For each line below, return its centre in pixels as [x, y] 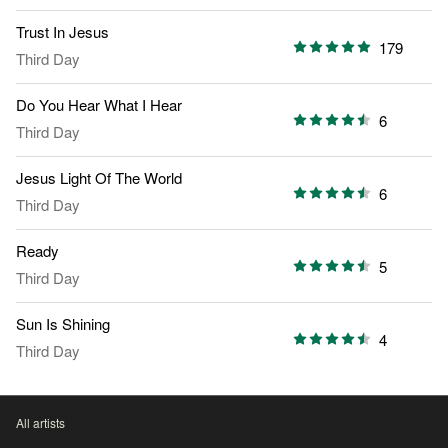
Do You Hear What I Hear [99, 105]
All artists [40, 423]
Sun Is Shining [63, 324]
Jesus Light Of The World [99, 178]
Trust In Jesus [62, 32]
